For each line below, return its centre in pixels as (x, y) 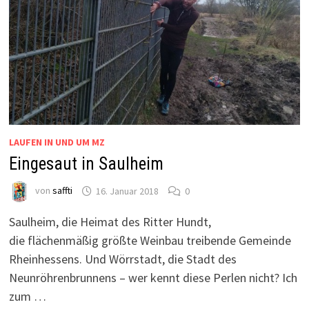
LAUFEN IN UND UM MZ (57, 142)
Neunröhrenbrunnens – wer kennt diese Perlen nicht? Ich (153, 278)
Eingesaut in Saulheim (86, 164)
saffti (62, 191)
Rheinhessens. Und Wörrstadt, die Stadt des (122, 259)
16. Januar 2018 (127, 191)
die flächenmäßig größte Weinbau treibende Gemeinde (150, 241)
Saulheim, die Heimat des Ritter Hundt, (110, 222)
